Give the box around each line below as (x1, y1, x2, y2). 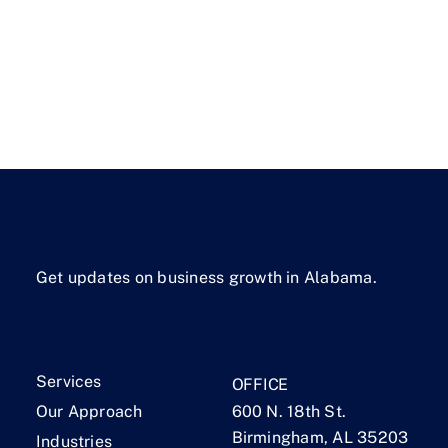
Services (35, 371, 102, 391)
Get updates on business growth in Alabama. (35, 267, 377, 287)
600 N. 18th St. (231, 401, 347, 421)
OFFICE (231, 374, 289, 394)
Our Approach (35, 401, 143, 421)
